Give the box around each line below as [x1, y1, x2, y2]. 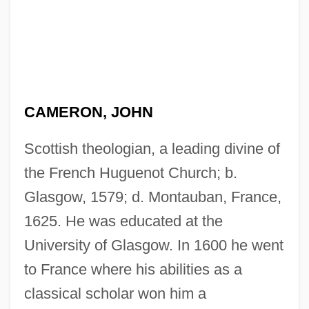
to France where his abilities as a [23, 260, 242, 278]
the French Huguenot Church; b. [23, 163, 237, 181]
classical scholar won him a [23, 284, 206, 302]
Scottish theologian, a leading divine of [23, 139, 280, 157]
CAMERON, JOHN [23, 103, 153, 121]
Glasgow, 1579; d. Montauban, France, [23, 188, 281, 206]
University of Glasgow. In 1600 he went [23, 236, 283, 254]
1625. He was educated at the [23, 212, 223, 230]
